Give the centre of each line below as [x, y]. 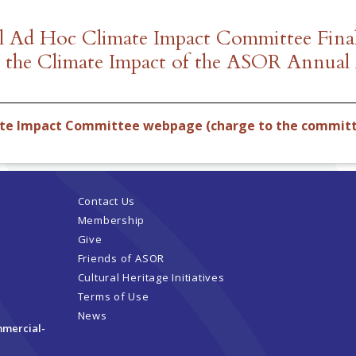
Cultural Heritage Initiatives [151, 278]
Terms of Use [113, 297]
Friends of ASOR [121, 259]
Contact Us [106, 201]
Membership [111, 221]
